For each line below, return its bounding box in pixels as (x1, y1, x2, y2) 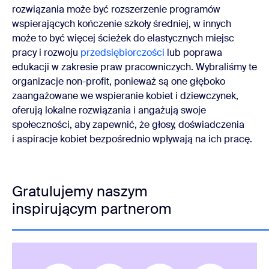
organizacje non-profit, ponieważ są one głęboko (12, 75, 225, 88)
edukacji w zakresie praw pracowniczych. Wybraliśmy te (12, 61, 257, 74)
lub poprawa (165, 46, 222, 59)
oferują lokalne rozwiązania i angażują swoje (12, 104, 206, 117)
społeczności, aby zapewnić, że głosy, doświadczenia (12, 118, 244, 131)
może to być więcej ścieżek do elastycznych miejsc (12, 32, 234, 45)
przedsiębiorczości (80, 46, 165, 59)
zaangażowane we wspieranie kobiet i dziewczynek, (12, 89, 238, 103)
